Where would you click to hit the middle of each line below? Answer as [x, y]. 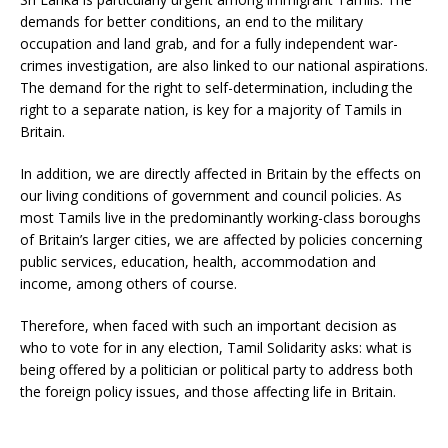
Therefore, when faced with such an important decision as [208, 325]
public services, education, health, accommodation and [198, 261]
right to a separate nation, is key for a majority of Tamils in [211, 109]
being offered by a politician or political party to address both [216, 369]
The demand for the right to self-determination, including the [216, 87]
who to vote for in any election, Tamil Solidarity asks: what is [216, 347]
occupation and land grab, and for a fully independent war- [209, 43]
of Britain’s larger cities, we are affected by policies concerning [221, 239]
